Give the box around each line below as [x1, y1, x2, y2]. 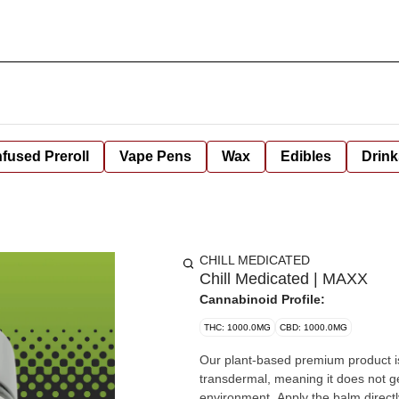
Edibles [281, 149, 331, 164]
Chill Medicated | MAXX [199, 270, 368, 288]
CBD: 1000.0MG [280, 322, 347, 332]
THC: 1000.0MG [204, 322, 271, 332]
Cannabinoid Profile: [199, 292, 325, 306]
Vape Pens [119, 149, 191, 164]
